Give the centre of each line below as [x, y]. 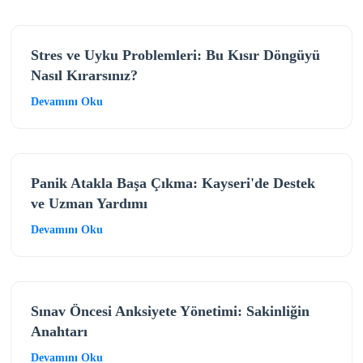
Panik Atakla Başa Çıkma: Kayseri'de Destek [173, 183]
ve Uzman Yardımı [89, 203]
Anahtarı [59, 331]
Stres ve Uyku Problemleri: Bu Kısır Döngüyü [175, 55]
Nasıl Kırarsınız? [84, 75]
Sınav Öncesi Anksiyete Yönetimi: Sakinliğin [170, 311]
